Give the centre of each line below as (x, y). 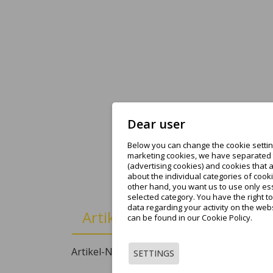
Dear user (156, 124)
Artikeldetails (127, 217)
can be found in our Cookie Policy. (190, 218)
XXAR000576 (149, 251)
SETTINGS (154, 253)
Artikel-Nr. (95, 251)
